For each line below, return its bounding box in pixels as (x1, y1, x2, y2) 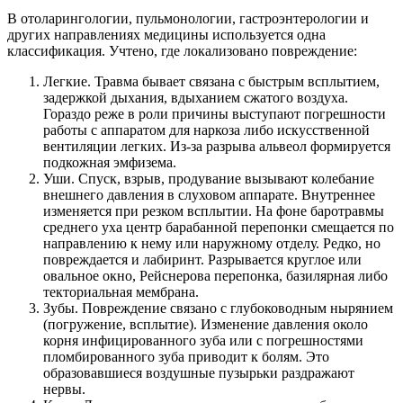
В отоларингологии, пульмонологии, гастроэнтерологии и (7, 10, 369, 26)
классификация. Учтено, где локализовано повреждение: (7, 42, 357, 58)
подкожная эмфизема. (43, 154, 176, 170)
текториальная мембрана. (43, 283, 199, 300)
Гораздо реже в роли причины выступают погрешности (43, 105, 386, 121)
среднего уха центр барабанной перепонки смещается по (43, 219, 394, 235)
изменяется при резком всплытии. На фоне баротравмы (43, 202, 384, 219)
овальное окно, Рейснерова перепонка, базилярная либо (43, 267, 388, 283)
